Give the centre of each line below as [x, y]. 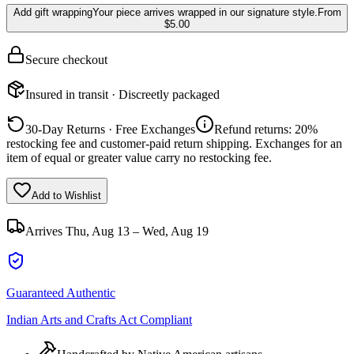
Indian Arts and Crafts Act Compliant [99, 319]
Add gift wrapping [53, 12]
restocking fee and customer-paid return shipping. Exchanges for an [174, 143]
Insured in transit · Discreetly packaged [122, 94]
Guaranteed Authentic [61, 292]
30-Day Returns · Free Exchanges [110, 129]
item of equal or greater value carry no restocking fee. [139, 157]
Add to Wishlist [66, 195]
